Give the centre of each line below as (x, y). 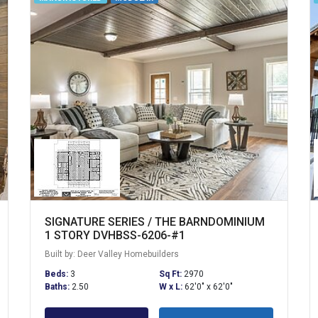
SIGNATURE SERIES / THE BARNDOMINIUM (155, 221)
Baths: (59, 286)
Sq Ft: (171, 274)
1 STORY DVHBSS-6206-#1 (115, 235)
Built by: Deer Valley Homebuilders (112, 254)
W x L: (171, 286)
